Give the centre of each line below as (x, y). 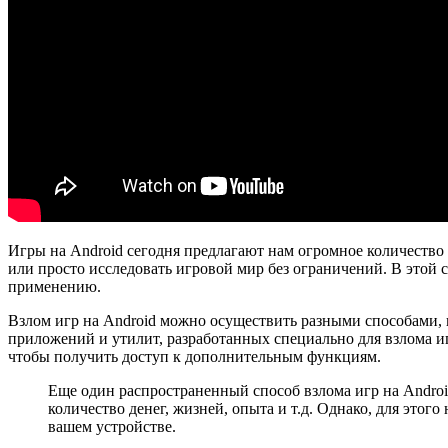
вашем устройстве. (112, 426)
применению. (54, 286)
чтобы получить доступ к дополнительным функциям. (194, 356)
